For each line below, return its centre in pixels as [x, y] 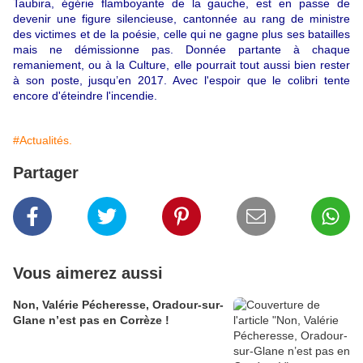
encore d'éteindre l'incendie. [85, 96]
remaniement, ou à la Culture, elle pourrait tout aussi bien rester [181, 65]
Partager [46, 173]
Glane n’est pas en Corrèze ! [91, 320]
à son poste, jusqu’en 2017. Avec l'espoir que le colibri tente [181, 81]
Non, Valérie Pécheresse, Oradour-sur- [118, 305]
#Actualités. [43, 141]
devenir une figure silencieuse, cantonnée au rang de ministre [181, 19]
